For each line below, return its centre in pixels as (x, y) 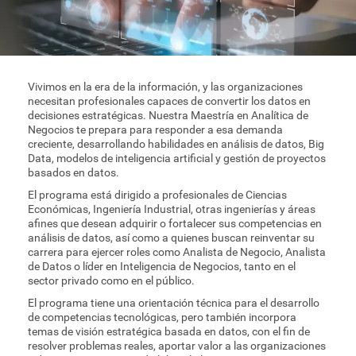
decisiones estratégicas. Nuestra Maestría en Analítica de (168, 115)
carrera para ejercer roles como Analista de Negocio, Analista (177, 252)
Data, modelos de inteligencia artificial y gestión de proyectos (177, 158)
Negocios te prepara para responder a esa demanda (155, 130)
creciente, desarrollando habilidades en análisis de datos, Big (176, 144)
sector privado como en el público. (111, 281)
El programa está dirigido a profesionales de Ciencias (157, 195)
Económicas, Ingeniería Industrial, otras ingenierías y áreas (172, 209)
